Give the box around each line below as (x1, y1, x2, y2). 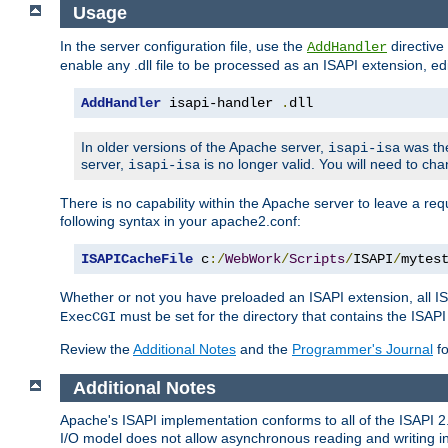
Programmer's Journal (292, 340, 433, 357)
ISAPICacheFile (81, 250, 193, 267)
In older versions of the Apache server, (81, 138, 328, 155)
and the (236, 340, 292, 357)
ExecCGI (60, 308, 116, 325)
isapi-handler (161, 94, 281, 111)
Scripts (289, 250, 345, 267)
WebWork (225, 250, 281, 267)
